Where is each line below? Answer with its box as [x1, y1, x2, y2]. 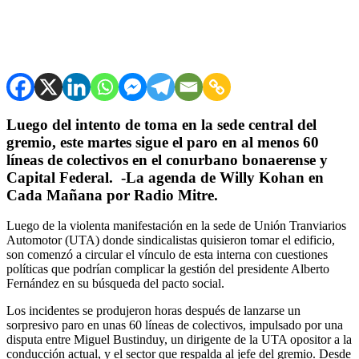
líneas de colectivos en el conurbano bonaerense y [6, 151, 328, 168]
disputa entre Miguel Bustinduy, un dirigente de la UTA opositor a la [6, 333, 352, 347]
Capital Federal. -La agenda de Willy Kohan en [6, 168, 324, 186]
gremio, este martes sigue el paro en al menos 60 [6, 133, 319, 151]
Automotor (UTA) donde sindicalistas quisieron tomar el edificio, [6, 233, 335, 248]
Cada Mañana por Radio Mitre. [6, 186, 218, 204]
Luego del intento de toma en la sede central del [6, 115, 317, 133]
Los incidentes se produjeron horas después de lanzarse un [6, 304, 301, 318]
